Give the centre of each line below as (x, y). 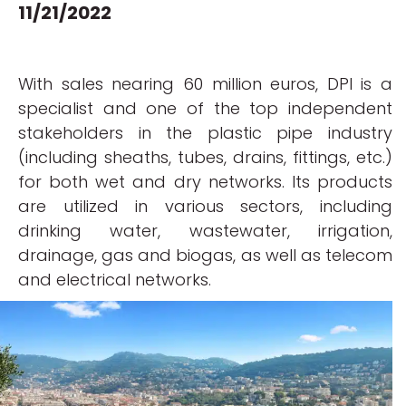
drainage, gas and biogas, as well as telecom (205, 255)
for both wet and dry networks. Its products (205, 182)
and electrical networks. (115, 280)
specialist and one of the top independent (205, 108)
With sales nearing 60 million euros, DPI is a (205, 84)
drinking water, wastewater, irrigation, (205, 231)
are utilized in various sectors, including (205, 206)
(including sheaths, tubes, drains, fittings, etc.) (205, 157)
